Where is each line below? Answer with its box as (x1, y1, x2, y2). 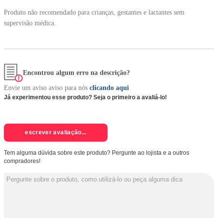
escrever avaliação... (25, 129, 87, 136)
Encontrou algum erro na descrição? (23, 69, 130, 77)
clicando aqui (90, 84, 129, 92)
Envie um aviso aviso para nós (4, 84, 88, 92)
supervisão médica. (4, 19, 56, 27)
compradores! (4, 157, 40, 164)
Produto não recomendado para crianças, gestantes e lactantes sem (4, 8, 184, 16)
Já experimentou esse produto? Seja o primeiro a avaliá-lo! (4, 94, 167, 101)
